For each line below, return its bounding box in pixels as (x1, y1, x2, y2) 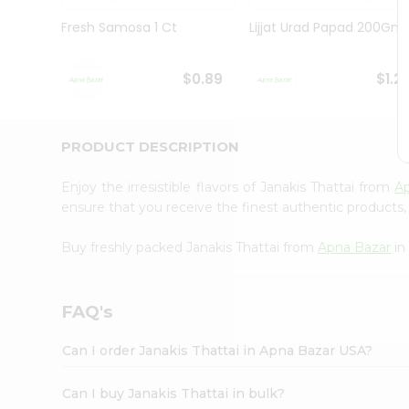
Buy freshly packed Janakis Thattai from (61, 238, 319, 256)
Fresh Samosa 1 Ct (61, 18, 178, 37)
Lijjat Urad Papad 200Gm (248, 18, 404, 37)
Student (18, 28, 67, 46)
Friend (18, 149, 55, 166)
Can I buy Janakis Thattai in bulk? (62, 384, 286, 402)
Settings (18, 226, 80, 247)
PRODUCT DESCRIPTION (61, 137, 240, 155)
